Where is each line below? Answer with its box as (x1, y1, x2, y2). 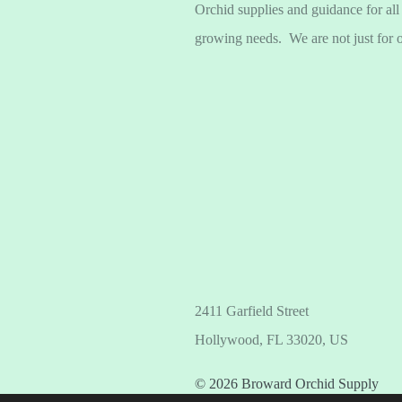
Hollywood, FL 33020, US (194, 331, 348, 347)
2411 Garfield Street (194, 302, 309, 319)
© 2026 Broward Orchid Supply (194, 375, 379, 391)
